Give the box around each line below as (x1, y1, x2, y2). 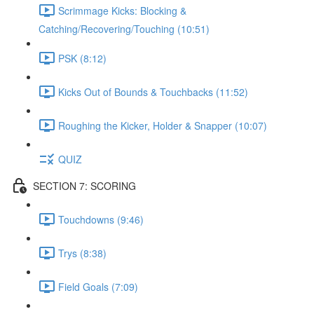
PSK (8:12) (58, 50, 107, 65)
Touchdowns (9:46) (58, 212, 144, 226)
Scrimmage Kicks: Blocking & (58, 3, 186, 18)
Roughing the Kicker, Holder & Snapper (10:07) (58, 118, 267, 132)
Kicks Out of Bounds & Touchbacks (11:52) (58, 84, 248, 99)
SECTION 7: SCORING (33, 178, 136, 193)
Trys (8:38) (58, 245, 107, 260)
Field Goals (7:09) (58, 279, 138, 294)
